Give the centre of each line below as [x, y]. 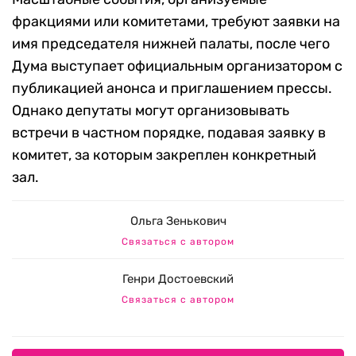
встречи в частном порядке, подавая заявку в [169, 132]
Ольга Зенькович [178, 221]
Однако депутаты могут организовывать [151, 110]
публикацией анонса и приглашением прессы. [172, 88]
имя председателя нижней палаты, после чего [171, 43]
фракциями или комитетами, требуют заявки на [176, 21]
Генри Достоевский [178, 279]
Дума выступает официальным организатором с [177, 66]
